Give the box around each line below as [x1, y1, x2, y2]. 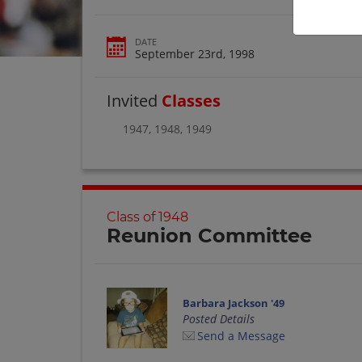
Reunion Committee [107, 224, 312, 248]
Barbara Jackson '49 [182, 295, 284, 310]
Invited [107, 89, 162, 112]
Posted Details [182, 310, 255, 326]
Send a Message [196, 327, 285, 343]
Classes [162, 89, 221, 112]
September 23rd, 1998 [135, 45, 255, 61]
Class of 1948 [107, 209, 188, 225]
